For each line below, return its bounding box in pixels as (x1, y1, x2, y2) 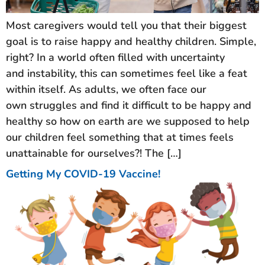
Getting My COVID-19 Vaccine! (6, 167, 160, 182)
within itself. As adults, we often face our (6, 82, 206, 97)
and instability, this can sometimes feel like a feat (6, 66, 247, 81)
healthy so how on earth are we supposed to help (6, 114, 250, 129)
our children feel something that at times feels (6, 130, 234, 145)
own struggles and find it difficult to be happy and (6, 98, 251, 113)
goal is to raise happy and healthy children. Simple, (6, 34, 256, 49)
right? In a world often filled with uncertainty (6, 50, 225, 65)
